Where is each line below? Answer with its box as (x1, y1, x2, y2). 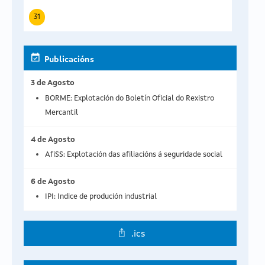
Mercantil (45, 108, 78, 117)
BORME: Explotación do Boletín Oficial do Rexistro (45, 94, 214, 102)
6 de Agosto (31, 177, 75, 186)
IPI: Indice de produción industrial (45, 192, 157, 201)
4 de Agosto (31, 135, 75, 144)
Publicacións (44, 55, 94, 64)
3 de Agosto (31, 79, 75, 88)
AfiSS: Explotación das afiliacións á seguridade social (45, 150, 222, 159)
